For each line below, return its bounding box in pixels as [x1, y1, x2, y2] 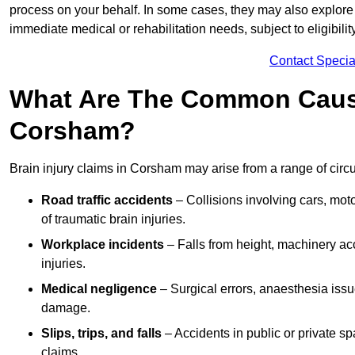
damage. [41, 301, 90, 315]
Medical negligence [41, 282, 157, 296]
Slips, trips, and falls [41, 326, 162, 341]
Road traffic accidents [41, 193, 173, 208]
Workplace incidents [41, 238, 164, 252]
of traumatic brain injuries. [41, 212, 185, 227]
